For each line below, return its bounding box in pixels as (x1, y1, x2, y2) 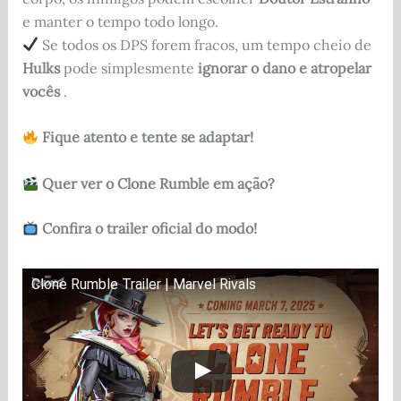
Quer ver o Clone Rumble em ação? (41, 174, 275, 192)
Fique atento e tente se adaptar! (41, 128, 253, 147)
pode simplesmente (59, 58, 198, 77)
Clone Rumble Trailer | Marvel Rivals (30, 275, 256, 293)
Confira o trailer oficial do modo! (41, 218, 257, 237)
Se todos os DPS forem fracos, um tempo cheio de (38, 35, 371, 54)
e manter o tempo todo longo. (21, 12, 218, 30)
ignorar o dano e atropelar (197, 58, 371, 77)
